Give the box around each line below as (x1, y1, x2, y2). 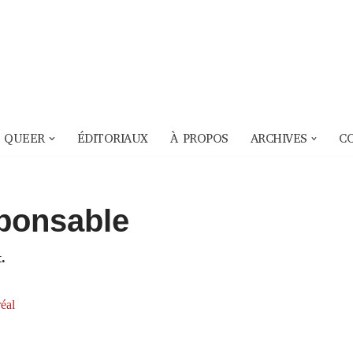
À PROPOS (169, 131, 229, 147)
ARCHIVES (250, 131, 307, 147)
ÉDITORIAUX (76, 131, 148, 147)
